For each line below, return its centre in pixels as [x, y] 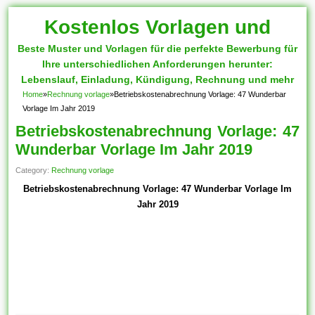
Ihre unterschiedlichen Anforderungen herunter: [157, 64]
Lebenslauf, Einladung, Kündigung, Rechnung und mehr [157, 79]
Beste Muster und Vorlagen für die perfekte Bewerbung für [157, 49]
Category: [34, 170]
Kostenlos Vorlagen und [157, 27]
